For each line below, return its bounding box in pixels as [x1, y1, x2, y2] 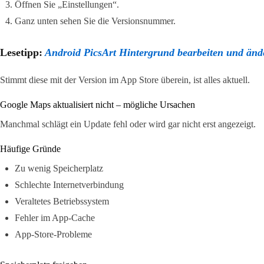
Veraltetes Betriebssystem [15, 196, 109, 206]
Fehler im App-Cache [15, 212, 95, 223]
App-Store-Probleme [15, 229, 92, 239]
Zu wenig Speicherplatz [15, 163, 103, 173]
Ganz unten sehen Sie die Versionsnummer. [15, 15, 176, 26]
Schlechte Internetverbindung [15, 179, 124, 190]
